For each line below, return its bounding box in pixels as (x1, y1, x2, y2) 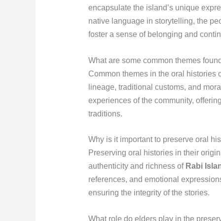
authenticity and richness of (88, 162, 185, 171)
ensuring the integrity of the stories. (88, 188, 210, 197)
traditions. (88, 109, 122, 118)
